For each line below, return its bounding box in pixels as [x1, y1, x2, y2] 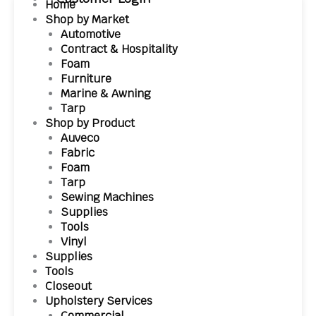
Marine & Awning [60, 85, 151, 101]
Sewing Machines [60, 189, 154, 205]
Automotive [60, 26, 121, 42]
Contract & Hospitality [60, 41, 178, 56]
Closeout [44, 278, 92, 293]
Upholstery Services [44, 293, 152, 308]
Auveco [60, 130, 99, 145]
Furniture [60, 71, 111, 86]
